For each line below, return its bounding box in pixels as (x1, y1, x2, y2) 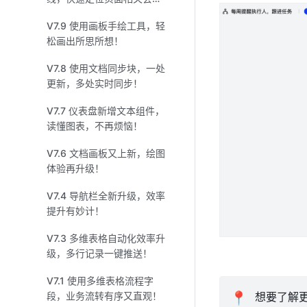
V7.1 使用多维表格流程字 (47, 275, 153, 286)
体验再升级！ (47, 162, 104, 174)
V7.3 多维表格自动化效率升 (47, 232, 165, 244)
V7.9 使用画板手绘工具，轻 (47, 20, 165, 32)
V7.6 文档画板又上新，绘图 (47, 147, 165, 159)
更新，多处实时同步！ (47, 77, 143, 89)
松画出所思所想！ (47, 35, 123, 47)
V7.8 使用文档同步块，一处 (47, 62, 165, 74)
